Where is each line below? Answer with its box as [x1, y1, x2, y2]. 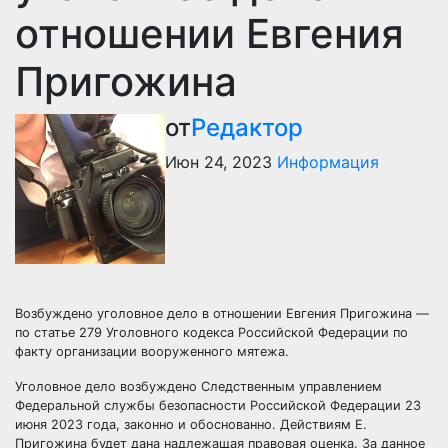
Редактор [191, 112, 303, 142]
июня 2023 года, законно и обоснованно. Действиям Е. [15, 416, 367, 432]
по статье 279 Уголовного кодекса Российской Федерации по [15, 324, 408, 340]
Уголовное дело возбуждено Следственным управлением [15, 378, 382, 394]
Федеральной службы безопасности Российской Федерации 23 [15, 397, 421, 413]
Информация [277, 151, 379, 172]
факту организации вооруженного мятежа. [15, 343, 293, 359]
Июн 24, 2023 [165, 151, 272, 172]
